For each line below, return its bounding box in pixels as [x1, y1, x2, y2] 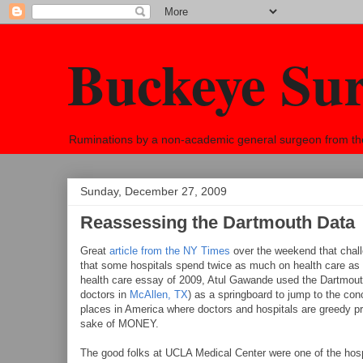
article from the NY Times [109, 245, 230, 257]
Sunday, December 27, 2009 [80, 185, 227, 198]
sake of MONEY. [80, 318, 159, 330]
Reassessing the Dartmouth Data [80, 212, 355, 233]
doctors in [80, 288, 130, 301]
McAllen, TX [130, 288, 188, 301]
